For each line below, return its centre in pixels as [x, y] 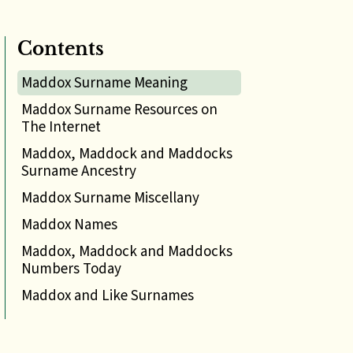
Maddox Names [69, 224]
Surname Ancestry [79, 171]
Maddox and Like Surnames [108, 295]
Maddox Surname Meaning [104, 82]
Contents [61, 49]
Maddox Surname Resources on [119, 109]
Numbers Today [71, 268]
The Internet [61, 126]
